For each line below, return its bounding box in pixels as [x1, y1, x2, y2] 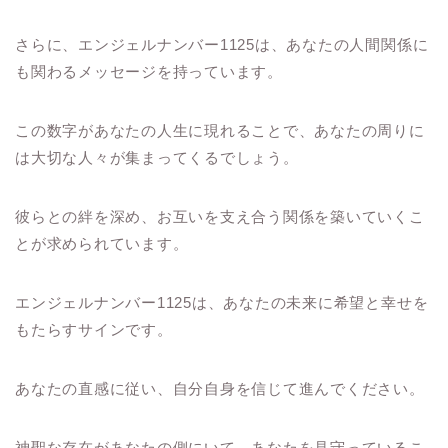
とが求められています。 [15, 234, 189, 252]
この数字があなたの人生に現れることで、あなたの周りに [15, 121, 425, 139]
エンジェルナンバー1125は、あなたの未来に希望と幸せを [15, 293, 429, 311]
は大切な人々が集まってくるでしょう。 [15, 148, 299, 166]
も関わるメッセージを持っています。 [15, 62, 283, 80]
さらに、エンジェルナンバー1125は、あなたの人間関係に [15, 35, 429, 53]
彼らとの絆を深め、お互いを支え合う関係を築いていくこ [15, 207, 425, 225]
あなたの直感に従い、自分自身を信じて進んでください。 [15, 379, 425, 397]
